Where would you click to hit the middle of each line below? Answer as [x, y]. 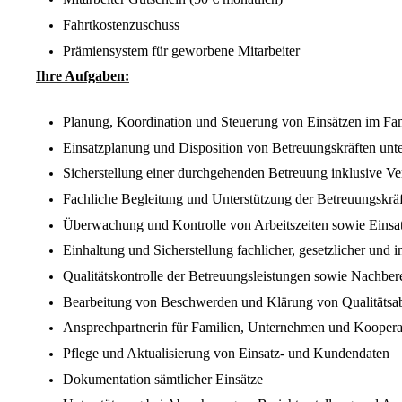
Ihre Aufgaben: [83, 76]
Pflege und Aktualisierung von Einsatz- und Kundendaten [226, 353]
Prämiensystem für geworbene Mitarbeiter [181, 50]
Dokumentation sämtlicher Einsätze [163, 379]
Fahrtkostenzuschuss [121, 25]
